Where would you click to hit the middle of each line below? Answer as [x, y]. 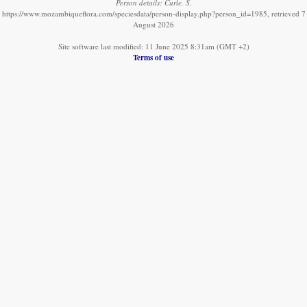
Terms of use [153, 57]
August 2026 [153, 24]
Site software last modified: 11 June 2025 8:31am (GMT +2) [153, 46]
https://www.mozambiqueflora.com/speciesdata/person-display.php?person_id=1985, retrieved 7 [153, 13]
